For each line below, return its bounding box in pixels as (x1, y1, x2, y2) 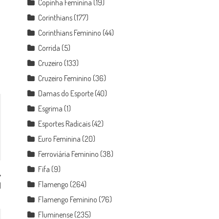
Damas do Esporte (38, 88, 94, 98)
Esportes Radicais (38, 119, 91, 129)
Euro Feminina (38, 134, 81, 144)
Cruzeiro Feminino (38, 73, 92, 83)
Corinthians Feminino (38, 28, 102, 38)
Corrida (38, 43, 61, 53)
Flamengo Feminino (38, 195, 98, 204)
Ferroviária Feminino (38, 149, 99, 159)
